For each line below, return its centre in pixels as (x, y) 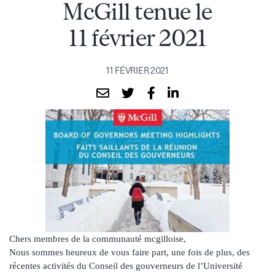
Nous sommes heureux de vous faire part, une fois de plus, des (130, 252)
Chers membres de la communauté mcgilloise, (98, 238)
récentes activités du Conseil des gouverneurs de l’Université (126, 265)
